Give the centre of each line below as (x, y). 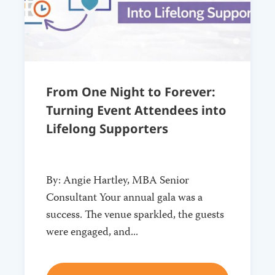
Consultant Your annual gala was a (124, 198)
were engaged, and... (92, 232)
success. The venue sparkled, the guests (135, 215)
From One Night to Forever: (131, 92)
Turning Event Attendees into (136, 110)
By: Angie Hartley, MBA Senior (118, 181)
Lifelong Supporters (107, 129)
